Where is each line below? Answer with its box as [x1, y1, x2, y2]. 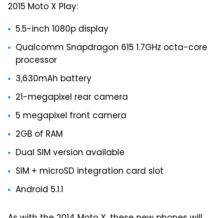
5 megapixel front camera [16, 109, 127, 124]
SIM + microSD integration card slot [16, 165, 163, 179]
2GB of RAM [16, 128, 63, 142]
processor [16, 54, 57, 68]
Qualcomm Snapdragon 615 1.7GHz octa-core [16, 41, 207, 55]
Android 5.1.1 [16, 183, 63, 198]
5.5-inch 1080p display [16, 23, 109, 37]
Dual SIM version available [16, 146, 125, 161]
